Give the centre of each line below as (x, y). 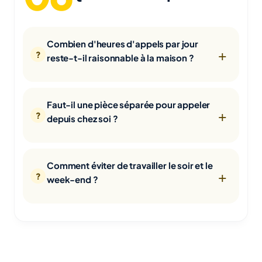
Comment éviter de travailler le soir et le (130, 166)
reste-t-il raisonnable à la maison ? (120, 58)
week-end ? (73, 180)
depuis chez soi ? (82, 119)
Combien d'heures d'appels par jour (123, 44)
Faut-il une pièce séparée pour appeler (129, 105)
